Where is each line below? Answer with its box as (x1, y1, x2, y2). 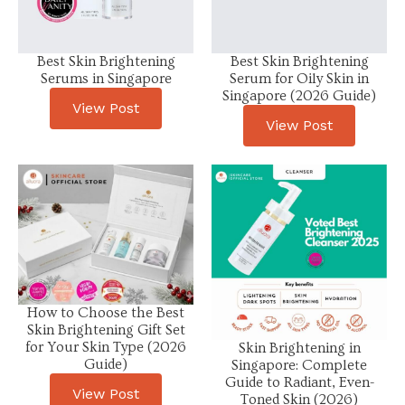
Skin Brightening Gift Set (26, 322, 185, 339)
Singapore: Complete (231, 356, 367, 373)
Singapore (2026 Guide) (222, 87, 376, 104)
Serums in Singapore (40, 70, 172, 87)
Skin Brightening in (238, 339, 361, 356)
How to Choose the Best (27, 305, 184, 322)
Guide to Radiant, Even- (224, 373, 374, 391)
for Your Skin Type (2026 (25, 339, 186, 356)
